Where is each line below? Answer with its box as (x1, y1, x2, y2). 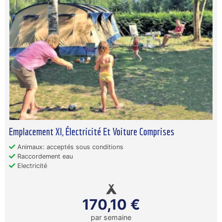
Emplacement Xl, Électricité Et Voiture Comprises (9, 125, 174, 137)
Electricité (15, 162, 47, 169)
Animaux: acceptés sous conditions (15, 143, 123, 151)
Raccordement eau (15, 153, 73, 160)
